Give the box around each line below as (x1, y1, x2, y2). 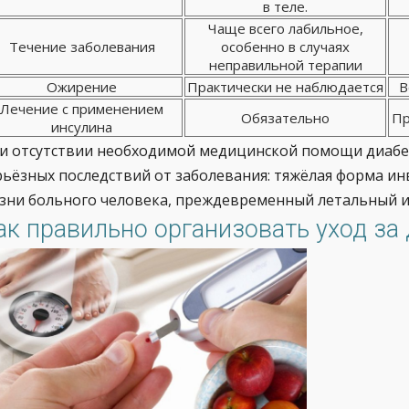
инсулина (51, 118, 112, 136)
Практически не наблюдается (187, 78, 383, 96)
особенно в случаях (221, 37, 350, 56)
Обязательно (241, 109, 330, 127)
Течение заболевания (8, 37, 155, 56)
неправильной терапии (208, 56, 362, 74)
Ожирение (47, 78, 117, 96)
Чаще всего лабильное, (207, 19, 363, 37)
